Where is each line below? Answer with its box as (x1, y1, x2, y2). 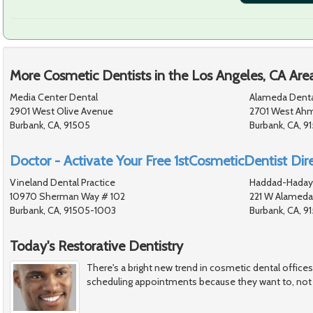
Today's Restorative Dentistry (10, 237, 183, 254)
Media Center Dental (10, 90, 98, 103)
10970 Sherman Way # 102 (10, 189, 125, 203)
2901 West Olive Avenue (10, 104, 113, 117)
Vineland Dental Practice (10, 175, 115, 189)
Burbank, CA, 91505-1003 (10, 203, 116, 217)
